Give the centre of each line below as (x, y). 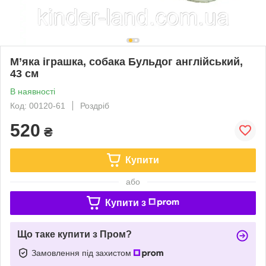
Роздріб (95, 105)
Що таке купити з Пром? (75, 234)
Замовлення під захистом (83, 253)
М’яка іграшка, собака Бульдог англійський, (126, 61)
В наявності (33, 91)
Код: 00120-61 (38, 105)
